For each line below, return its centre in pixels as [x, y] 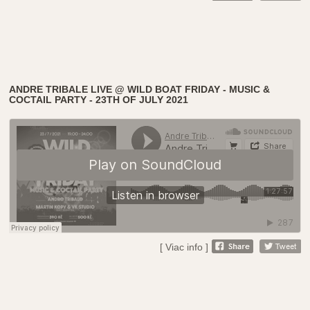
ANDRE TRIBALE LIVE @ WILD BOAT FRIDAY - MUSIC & [140, 89]
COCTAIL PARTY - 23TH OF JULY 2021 [99, 99]
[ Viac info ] [184, 247]
